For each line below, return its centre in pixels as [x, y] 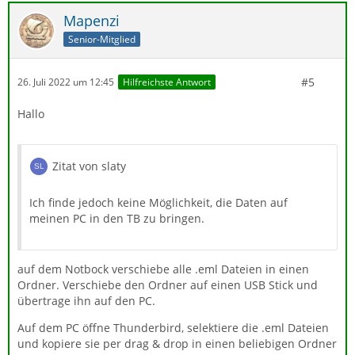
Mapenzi [92, 20]
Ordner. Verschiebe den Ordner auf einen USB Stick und [168, 284]
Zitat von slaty [89, 166]
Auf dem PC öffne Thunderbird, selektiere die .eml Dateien [173, 327]
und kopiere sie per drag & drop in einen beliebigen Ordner [177, 343]
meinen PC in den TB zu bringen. [117, 218]
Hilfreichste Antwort [167, 82]
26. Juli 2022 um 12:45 [66, 82]
